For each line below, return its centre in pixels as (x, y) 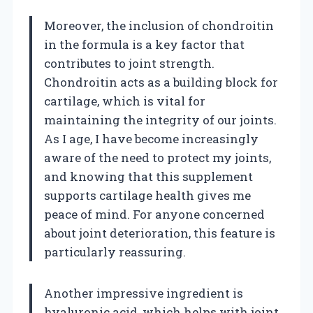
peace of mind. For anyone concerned (154, 214)
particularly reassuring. (115, 252)
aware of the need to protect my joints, (158, 157)
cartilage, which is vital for (125, 101)
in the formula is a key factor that (144, 44)
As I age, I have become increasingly (151, 138)
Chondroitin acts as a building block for (161, 82)
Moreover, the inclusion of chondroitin (159, 25)
